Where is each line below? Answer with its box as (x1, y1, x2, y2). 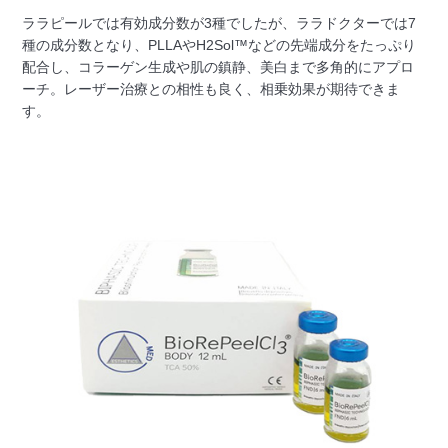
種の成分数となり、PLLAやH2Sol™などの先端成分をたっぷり (22, 36, 417, 53)
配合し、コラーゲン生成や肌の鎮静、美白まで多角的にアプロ (22, 58, 415, 75)
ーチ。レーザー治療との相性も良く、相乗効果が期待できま (22, 80, 401, 97)
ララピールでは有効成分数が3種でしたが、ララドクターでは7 (22, 14, 417, 31)
